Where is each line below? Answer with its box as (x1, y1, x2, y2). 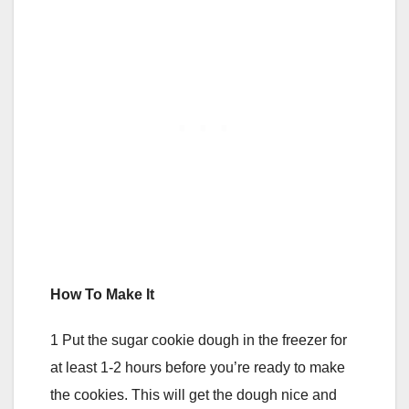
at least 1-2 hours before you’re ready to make (50, 359, 345, 375)
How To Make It (50, 286, 154, 302)
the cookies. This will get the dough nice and (50, 386, 337, 403)
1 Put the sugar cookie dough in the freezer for (50, 331, 347, 348)
